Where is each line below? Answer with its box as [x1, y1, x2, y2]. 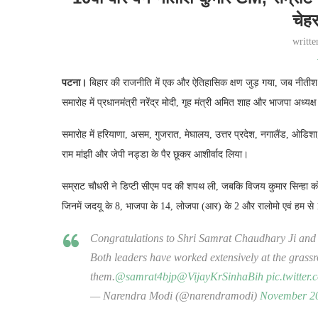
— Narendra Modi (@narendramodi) [90, 289, 260, 302]
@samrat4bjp [115, 270, 177, 283]
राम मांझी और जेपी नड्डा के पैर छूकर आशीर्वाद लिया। [62, 148, 248, 160]
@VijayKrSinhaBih [177, 270, 263, 283]
